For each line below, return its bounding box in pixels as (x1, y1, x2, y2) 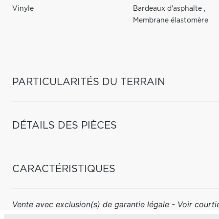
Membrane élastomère (133, 17, 209, 24)
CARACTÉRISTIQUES (12, 164, 115, 174)
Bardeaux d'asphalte (133, 5, 204, 12)
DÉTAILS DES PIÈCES (12, 121, 117, 131)
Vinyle (12, 5, 34, 12)
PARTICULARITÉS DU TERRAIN (12, 77, 165, 87)
